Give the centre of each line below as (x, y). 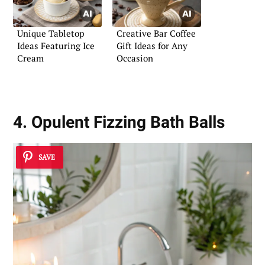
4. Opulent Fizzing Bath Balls (119, 122)
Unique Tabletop (51, 33)
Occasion (135, 58)
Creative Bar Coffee (156, 33)
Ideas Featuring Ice (56, 46)
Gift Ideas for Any (152, 46)
